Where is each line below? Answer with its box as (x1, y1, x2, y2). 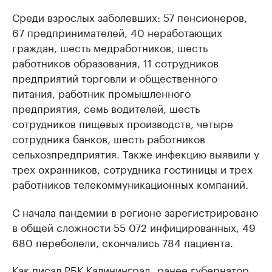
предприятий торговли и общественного (12, 69, 217, 85)
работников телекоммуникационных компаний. (12, 175, 248, 191)
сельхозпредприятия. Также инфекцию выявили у (12, 145, 259, 161)
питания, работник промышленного (12, 84, 191, 100)
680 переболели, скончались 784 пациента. (12, 234, 233, 250)
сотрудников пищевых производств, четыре (12, 115, 233, 131)
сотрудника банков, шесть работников (12, 130, 205, 146)
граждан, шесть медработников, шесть (12, 39, 208, 55)
